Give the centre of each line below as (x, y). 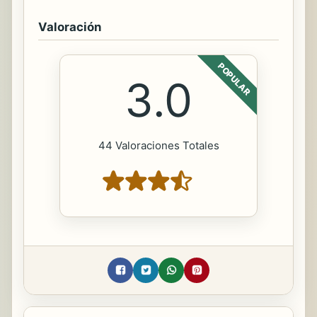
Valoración (70, 27)
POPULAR (234, 79)
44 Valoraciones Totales (158, 145)
